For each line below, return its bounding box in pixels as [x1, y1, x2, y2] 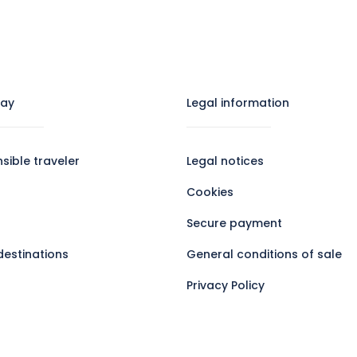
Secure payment [186, 215, 282, 231]
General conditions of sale [186, 246, 342, 262]
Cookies [186, 184, 233, 200]
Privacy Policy [186, 277, 265, 293]
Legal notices [186, 153, 264, 169]
